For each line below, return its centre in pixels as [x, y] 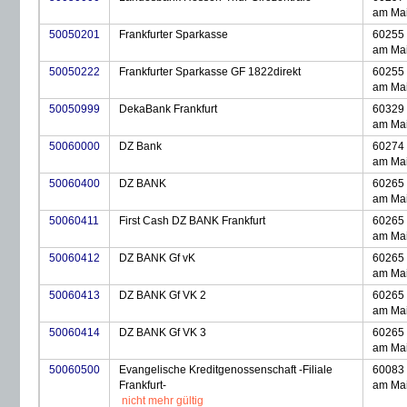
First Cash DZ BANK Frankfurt [192, 221]
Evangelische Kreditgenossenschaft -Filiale [226, 370]
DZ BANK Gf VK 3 [163, 333]
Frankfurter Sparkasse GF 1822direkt [210, 72]
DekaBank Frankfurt [168, 109]
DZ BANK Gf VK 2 [163, 295]
